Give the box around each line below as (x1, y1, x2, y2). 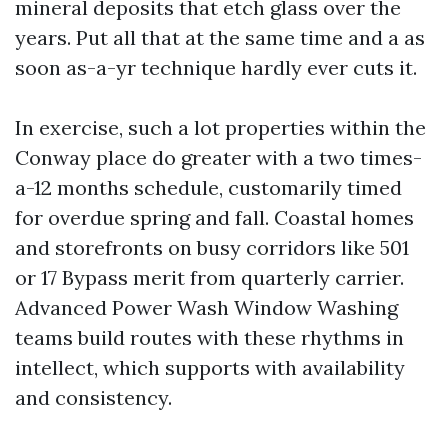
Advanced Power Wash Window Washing (15, 295, 398, 320)
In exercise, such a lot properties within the (15, 115, 426, 140)
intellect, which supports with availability (15, 355, 405, 380)
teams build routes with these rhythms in (15, 325, 404, 350)
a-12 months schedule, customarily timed (15, 175, 402, 200)
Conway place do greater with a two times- (15, 145, 422, 170)
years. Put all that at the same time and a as (15, 25, 425, 50)
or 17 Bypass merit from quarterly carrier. (15, 265, 404, 290)
